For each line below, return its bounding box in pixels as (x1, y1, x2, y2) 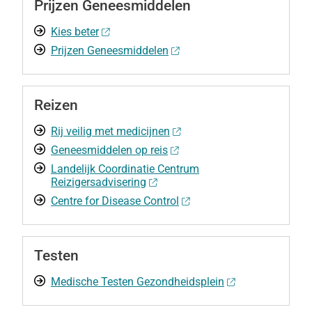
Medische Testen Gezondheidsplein (51, 275, 224, 288)
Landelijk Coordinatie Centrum (51, 162, 199, 175)
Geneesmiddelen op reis (51, 143, 168, 157)
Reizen (34, 97, 78, 114)
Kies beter (51, 25, 99, 38)
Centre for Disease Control (51, 194, 179, 208)
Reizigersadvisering (51, 175, 146, 189)
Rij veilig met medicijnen (51, 125, 170, 138)
